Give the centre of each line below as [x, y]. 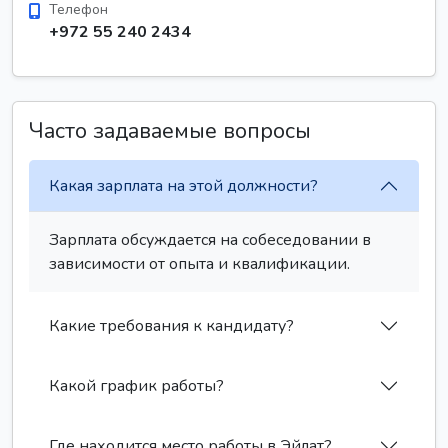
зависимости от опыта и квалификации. [199, 264]
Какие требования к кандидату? [171, 325]
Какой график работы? [136, 385]
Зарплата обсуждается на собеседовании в [210, 240]
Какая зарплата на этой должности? [183, 185]
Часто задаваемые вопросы [170, 131]
